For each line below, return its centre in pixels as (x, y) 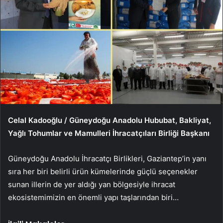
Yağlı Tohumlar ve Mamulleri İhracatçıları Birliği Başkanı (109, 133)
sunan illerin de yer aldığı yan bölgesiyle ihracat (92, 184)
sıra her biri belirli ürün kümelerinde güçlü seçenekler (103, 171)
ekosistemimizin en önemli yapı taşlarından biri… (93, 197)
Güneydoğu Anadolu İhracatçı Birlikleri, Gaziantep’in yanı (107, 158)
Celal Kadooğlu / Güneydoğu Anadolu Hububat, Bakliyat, (110, 120)
